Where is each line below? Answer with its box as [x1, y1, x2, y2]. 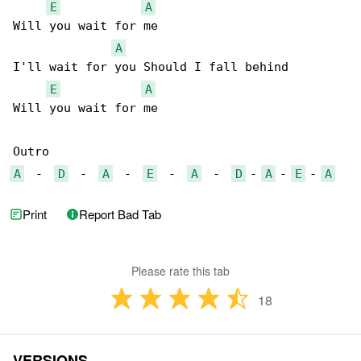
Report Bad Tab [79, 205, 161, 223]
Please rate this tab [131, 263, 230, 280]
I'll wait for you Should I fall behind [13, 60, 288, 75]
